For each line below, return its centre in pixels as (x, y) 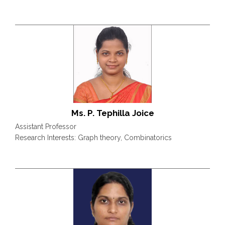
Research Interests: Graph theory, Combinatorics (93, 138)
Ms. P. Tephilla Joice (113, 113)
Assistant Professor (46, 127)
